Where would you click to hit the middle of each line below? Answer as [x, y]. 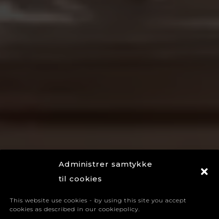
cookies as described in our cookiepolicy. [75, 209]
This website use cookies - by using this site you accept [98, 200]
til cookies [80, 178]
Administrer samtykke [106, 164]
